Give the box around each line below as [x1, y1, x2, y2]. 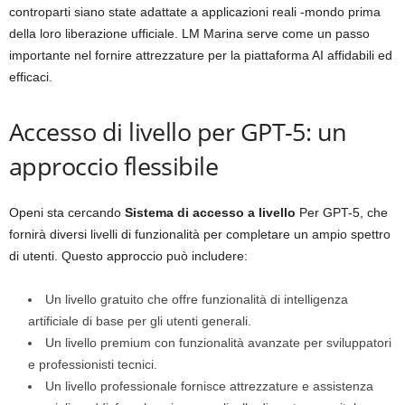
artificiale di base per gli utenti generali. [28, 314, 251, 328]
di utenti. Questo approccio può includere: [9, 249, 248, 263]
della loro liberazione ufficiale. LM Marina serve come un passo [9, 26, 370, 41]
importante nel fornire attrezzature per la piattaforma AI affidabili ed [9, 48, 392, 62]
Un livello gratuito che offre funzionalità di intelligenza [45, 292, 348, 306]
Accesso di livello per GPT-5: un [9, 115, 347, 148]
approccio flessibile [9, 149, 219, 183]
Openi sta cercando [9, 205, 125, 220]
